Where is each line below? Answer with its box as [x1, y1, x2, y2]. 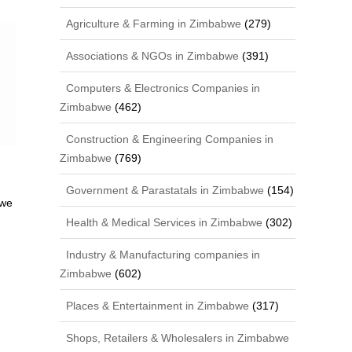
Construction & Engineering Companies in [63, 133, 274, 145]
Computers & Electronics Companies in [63, 82, 261, 94]
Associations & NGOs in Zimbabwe [63, 49, 240, 62]
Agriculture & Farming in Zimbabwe [63, 17, 242, 30]
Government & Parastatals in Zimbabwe [63, 184, 265, 196]
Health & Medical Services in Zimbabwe [63, 216, 263, 229]
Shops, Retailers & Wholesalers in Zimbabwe [63, 332, 290, 344]
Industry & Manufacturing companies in [63, 248, 261, 261]
